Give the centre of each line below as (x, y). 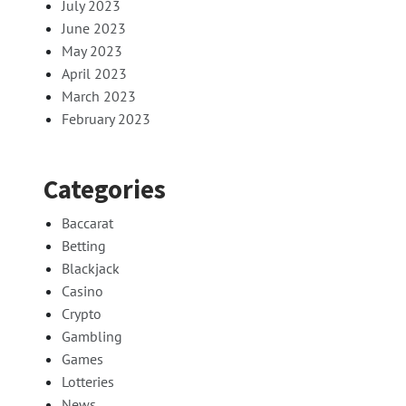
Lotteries (88, 382)
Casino (82, 291)
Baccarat (87, 223)
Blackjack (91, 269)
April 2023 (94, 74)
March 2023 (99, 97)
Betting (84, 246)
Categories (105, 190)
